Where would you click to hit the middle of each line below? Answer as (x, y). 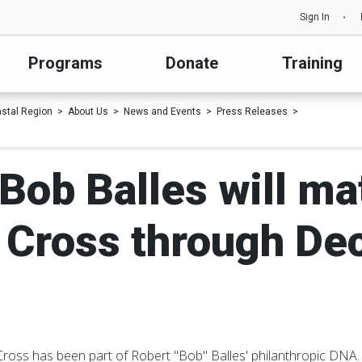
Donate (192, 63)
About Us (88, 112)
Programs (66, 63)
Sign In (315, 17)
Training (312, 63)
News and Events (162, 112)
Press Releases (252, 112)
